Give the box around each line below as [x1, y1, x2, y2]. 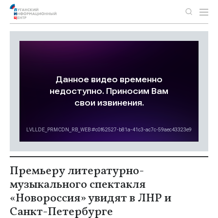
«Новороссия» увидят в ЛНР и [10, 190, 171, 207]
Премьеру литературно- [10, 163, 144, 180]
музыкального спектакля [10, 177, 145, 193]
